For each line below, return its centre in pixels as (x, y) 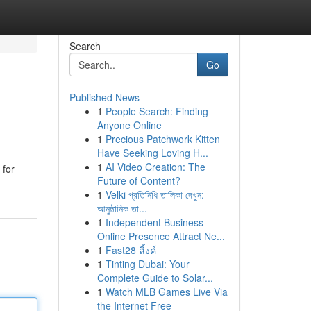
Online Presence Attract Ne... (161, 236)
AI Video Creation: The (155, 167)
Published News (104, 97)
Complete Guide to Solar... (155, 278)
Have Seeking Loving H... (152, 153)
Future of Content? (138, 180)
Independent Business (154, 222)
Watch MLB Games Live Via (166, 292)
